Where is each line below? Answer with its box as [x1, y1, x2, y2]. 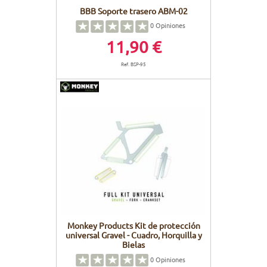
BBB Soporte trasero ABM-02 [79, 5, 188, 16]
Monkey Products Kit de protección [67, 220, 200, 231]
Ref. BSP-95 [121, 59, 146, 68]
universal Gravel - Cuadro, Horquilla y [65, 229, 202, 241]
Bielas [122, 239, 145, 250]
